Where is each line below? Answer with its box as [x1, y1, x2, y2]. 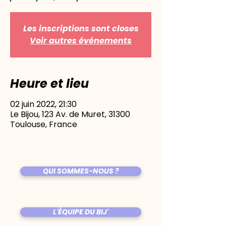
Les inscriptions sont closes [23, 23, 139, 34]
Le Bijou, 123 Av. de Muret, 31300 [10, 108, 130, 120]
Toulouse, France [10, 119, 77, 130]
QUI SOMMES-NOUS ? [42, 166, 119, 176]
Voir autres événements [30, 35, 132, 46]
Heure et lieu [10, 75, 89, 92]
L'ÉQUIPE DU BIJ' [53, 207, 108, 217]
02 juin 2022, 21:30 [10, 98, 77, 110]
